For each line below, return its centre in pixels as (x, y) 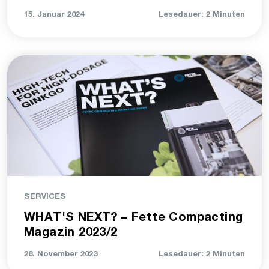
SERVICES (45, 197)
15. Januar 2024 (54, 15)
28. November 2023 (61, 255)
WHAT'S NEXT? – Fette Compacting (134, 218)
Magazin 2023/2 (71, 233)
